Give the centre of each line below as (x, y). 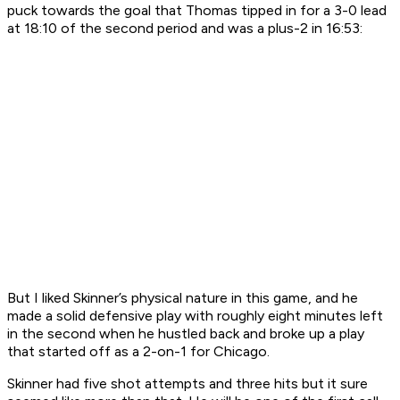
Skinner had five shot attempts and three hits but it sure (187, 384)
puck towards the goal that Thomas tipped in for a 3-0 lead (197, 11)
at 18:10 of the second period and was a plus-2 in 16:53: (185, 29)
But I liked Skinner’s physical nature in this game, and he (183, 298)
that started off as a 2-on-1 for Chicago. (138, 352)
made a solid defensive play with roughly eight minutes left (195, 316)
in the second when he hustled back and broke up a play (186, 334)
